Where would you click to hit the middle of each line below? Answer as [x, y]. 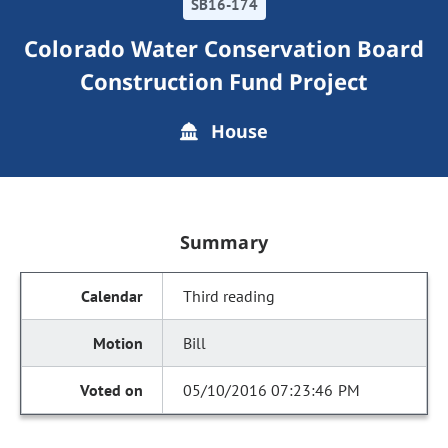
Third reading [229, 296]
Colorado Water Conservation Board [224, 48]
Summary [224, 242]
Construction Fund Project [224, 81]
